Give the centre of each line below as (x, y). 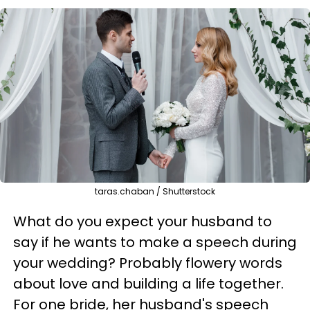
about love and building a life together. (148, 284)
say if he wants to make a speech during (155, 242)
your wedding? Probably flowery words (148, 263)
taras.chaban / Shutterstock (155, 191)
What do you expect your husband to (143, 221)
